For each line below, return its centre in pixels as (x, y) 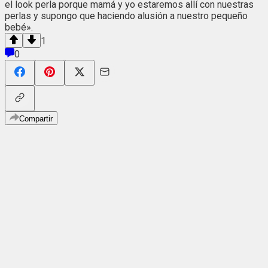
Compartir (36, 118)
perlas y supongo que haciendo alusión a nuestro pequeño (126, 16)
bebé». (19, 27)
